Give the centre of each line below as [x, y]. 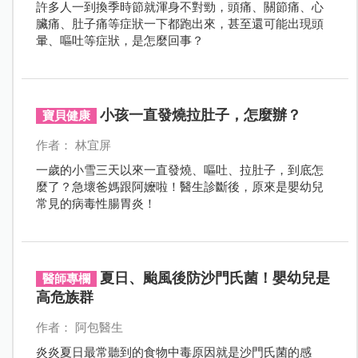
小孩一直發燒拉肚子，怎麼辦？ [200, 114]
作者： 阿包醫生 [79, 327]
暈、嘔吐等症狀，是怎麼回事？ [119, 40]
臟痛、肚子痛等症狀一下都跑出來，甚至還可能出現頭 [179, 24]
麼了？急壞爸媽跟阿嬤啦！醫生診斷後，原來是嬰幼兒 [179, 187]
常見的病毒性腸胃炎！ [95, 203]
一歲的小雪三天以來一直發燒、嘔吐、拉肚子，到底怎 [179, 170]
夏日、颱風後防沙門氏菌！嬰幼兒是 [215, 277]
